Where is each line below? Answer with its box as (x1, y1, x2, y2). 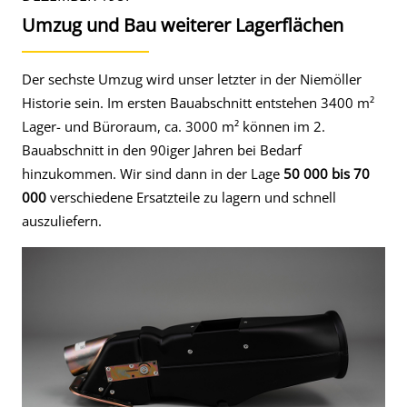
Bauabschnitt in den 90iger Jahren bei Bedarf (22, 141, 302, 159)
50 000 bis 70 (283, 164, 370, 183)
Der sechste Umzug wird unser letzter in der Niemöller (22, 70, 362, 88)
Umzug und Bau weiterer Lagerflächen (22, 13, 343, 37)
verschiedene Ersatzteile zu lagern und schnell (46, 188, 336, 206)
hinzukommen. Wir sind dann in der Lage (22, 164, 283, 183)
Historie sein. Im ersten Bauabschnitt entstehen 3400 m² (22, 94, 374, 112)
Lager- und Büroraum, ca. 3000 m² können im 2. (22, 117, 325, 135)
